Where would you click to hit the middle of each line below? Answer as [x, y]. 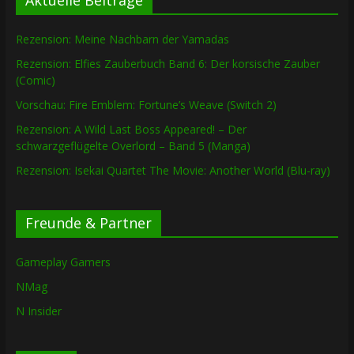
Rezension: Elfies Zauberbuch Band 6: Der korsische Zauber [168, 64]
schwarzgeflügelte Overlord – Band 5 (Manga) [133, 146]
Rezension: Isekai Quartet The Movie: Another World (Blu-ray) [173, 171]
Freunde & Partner [88, 223]
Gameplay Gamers [63, 262]
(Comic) [35, 81]
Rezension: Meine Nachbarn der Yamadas [122, 40]
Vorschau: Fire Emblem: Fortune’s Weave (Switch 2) [146, 105]
